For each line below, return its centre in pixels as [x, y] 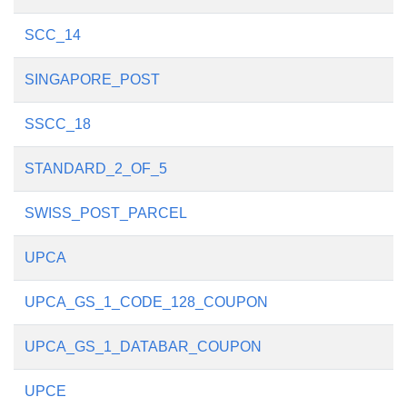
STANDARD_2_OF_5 [96, 169]
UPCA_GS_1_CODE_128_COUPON [146, 302]
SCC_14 [53, 35]
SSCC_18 [58, 124]
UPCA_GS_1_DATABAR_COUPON [143, 347]
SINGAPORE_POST [92, 79]
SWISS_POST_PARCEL [106, 213]
